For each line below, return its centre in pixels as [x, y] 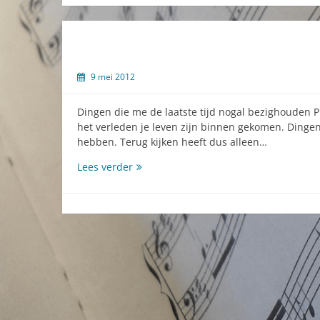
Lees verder [105, 167]
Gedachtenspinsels [178, 166]
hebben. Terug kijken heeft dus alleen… [172, 142]
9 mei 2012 [113, 77]
